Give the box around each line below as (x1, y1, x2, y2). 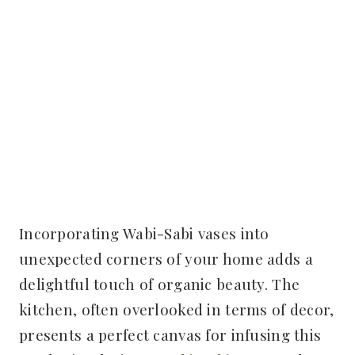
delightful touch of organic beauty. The (19, 273, 300, 294)
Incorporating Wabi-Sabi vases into (19, 222, 269, 243)
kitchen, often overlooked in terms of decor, (19, 298, 334, 319)
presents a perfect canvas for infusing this (19, 323, 322, 345)
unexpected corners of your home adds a (19, 247, 313, 269)
